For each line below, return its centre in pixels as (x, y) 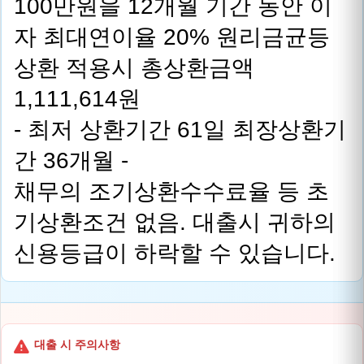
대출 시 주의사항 (77, 344)
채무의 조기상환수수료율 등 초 (171, 191)
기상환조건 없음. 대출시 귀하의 (175, 222)
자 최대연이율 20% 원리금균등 (172, 37)
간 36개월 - (71, 160)
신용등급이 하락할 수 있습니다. (175, 253)
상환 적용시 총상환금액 (134, 68)
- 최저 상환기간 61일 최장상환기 (180, 130)
